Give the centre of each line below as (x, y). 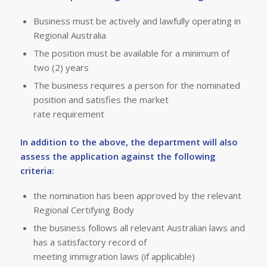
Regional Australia (69, 35)
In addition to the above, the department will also (129, 142)
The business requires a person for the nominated (136, 85)
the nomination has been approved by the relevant (137, 195)
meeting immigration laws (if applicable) (114, 256)
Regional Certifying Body (83, 209)
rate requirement (69, 114)
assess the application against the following (118, 156)
